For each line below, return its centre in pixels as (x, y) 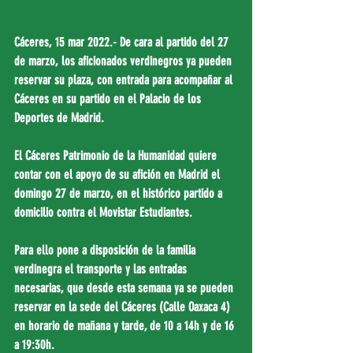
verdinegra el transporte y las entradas (102, 269)
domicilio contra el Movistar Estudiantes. (103, 212)
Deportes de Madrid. (59, 117)
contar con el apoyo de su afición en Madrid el (119, 174)
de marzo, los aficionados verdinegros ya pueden (124, 61)
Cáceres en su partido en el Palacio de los (109, 98)
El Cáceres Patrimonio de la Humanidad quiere (117, 155)
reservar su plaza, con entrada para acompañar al (125, 80)
